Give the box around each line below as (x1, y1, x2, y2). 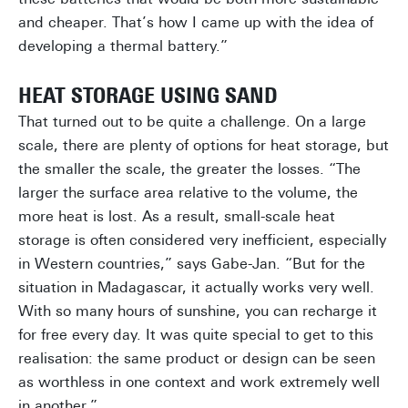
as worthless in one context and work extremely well (18, 373, 380, 392)
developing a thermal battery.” (18, 37, 228, 56)
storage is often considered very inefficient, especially (18, 231, 386, 250)
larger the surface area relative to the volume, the (18, 184, 358, 202)
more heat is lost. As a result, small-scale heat (18, 208, 335, 226)
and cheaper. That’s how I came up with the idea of (18, 14, 373, 32)
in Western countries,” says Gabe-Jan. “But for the (18, 255, 365, 273)
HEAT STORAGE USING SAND (18, 82, 278, 109)
